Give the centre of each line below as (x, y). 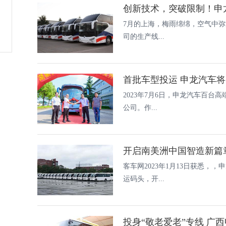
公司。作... (140, 108)
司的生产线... (144, 37)
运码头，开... (144, 179)
